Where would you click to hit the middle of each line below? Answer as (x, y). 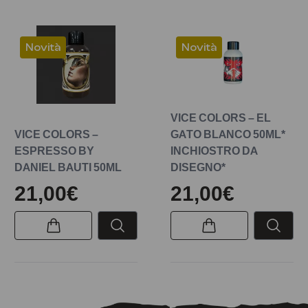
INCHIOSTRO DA (214, 151)
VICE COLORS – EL (220, 118)
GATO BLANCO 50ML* (228, 134)
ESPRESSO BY (55, 151)
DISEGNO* (198, 167)
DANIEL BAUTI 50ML (68, 167)
